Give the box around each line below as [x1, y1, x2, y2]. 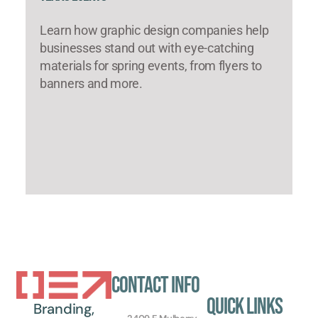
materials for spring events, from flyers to [40, 57, 263, 73]
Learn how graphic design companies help [40, 22, 269, 38]
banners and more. [40, 75, 143, 91]
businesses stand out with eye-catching [40, 40, 254, 55]
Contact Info [111, 271, 199, 300]
